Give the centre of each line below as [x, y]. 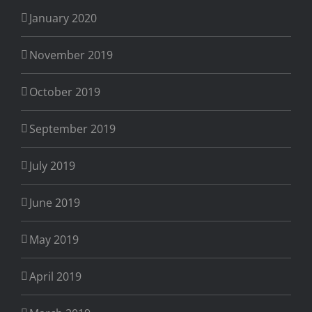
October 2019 [65, 92]
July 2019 [52, 166]
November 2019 [71, 55]
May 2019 [54, 240]
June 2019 [55, 203]
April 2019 [55, 277]
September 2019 [72, 129]
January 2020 [63, 18]
